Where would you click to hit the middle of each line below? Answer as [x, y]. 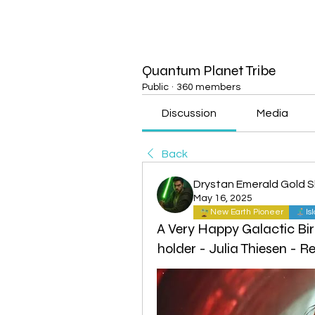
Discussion [189, 113]
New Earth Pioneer [247, 212]
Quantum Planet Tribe [209, 70]
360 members [208, 87]
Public [155, 87]
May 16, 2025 [223, 198]
